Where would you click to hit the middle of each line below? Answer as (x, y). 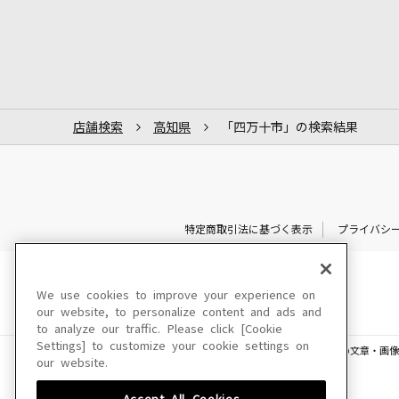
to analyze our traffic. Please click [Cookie (159, 329)
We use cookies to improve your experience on (176, 295)
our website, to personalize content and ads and (179, 312)
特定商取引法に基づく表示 (248, 229)
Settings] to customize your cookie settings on (173, 346)
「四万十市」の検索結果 (289, 127)
